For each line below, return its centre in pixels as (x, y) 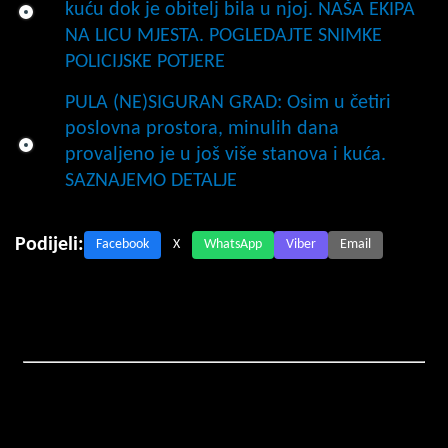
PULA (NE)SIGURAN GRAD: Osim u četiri (228, 102)
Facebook (122, 244)
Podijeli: (49, 244)
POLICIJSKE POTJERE (145, 61)
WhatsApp (233, 244)
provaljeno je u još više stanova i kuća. (225, 154)
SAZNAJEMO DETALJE (151, 180)
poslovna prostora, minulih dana (202, 128)
